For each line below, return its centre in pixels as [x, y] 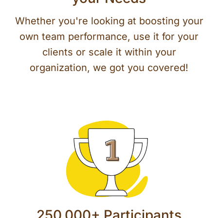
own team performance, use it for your [109, 37]
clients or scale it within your [109, 52]
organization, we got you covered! [109, 68]
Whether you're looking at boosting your [109, 21]
